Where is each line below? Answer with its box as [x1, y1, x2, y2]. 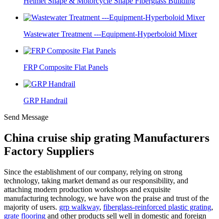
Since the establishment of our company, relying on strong [4, 167, 182, 176]
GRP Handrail [23, 96, 67, 105]
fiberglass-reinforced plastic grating [103, 202, 211, 211]
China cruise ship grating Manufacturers [4, 131, 209, 144]
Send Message [4, 113, 48, 121]
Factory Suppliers [4, 144, 94, 157]
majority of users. [4, 202, 59, 211]
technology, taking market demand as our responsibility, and [4, 176, 188, 185]
